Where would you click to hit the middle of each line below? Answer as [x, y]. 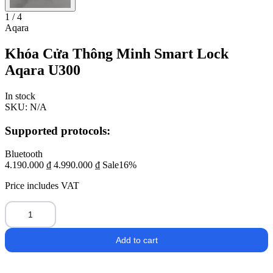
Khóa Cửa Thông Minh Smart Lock [117, 53]
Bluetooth [24, 154]
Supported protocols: [58, 130]
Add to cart [136, 240]
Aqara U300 [43, 70]
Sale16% [119, 165]
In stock [20, 96]
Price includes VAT [42, 186]
